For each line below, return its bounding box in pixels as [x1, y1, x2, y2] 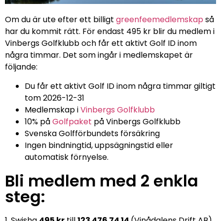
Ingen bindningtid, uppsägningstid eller [25, 139, 173, 151]
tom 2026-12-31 [25, 92, 84, 104]
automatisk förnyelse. [25, 151, 109, 163]
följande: [5, 61, 37, 73]
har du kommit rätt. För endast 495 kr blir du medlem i [5, 26, 215, 37]
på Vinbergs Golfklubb [92, 115, 181, 127]
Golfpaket [52, 115, 92, 127]
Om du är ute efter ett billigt [5, 14, 116, 26]
